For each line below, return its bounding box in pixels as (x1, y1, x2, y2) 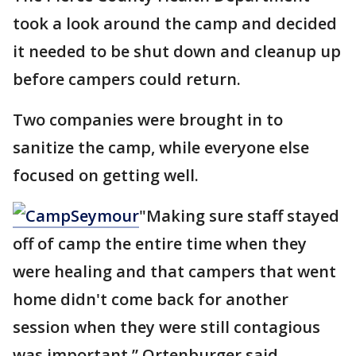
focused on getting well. (13, 164, 199, 186)
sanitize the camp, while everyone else (13, 137, 309, 158)
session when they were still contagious (13, 316, 320, 338)
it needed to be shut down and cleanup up (13, 41, 341, 62)
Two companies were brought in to (13, 109, 283, 130)
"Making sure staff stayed (139, 205, 339, 226)
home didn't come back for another (13, 288, 288, 310)
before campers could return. (13, 68, 241, 90)
